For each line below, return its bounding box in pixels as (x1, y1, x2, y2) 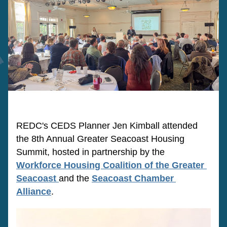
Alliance (16, 186, 51, 197)
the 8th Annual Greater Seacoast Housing (16, 134, 184, 144)
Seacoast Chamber (92, 173, 174, 183)
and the (59, 173, 92, 183)
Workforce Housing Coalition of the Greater (16, 160, 204, 170)
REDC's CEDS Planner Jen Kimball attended (16, 121, 198, 131)
